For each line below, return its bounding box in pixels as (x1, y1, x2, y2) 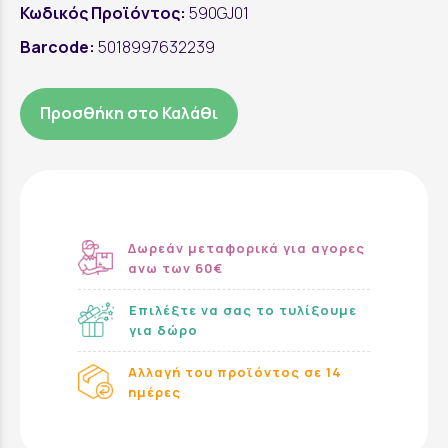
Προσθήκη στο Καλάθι (40, 102, 218, 124)
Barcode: (20, 36, 95, 58)
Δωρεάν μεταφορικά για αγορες (127, 238, 365, 257)
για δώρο (129, 320, 199, 339)
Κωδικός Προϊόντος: (20, 2, 186, 24)
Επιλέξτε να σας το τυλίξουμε (129, 300, 358, 319)
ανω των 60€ (127, 258, 223, 277)
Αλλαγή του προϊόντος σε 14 (127, 362, 342, 381)
